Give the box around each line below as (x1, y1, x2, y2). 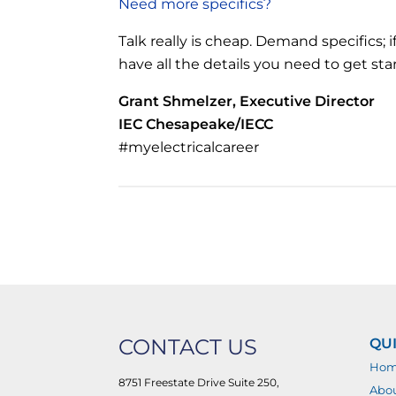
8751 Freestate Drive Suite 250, (118, 375, 280, 389)
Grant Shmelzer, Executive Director (118, 92, 383, 110)
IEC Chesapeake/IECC (118, 115, 274, 133)
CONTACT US (118, 333, 258, 360)
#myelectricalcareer (118, 138, 260, 156)
